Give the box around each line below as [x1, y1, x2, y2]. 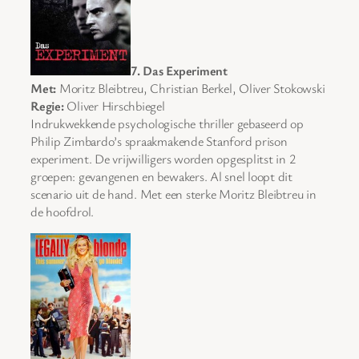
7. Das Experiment [131, 61, 228, 79]
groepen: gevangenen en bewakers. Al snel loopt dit [30, 167, 293, 185]
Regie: [30, 96, 64, 115]
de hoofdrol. [30, 202, 95, 220]
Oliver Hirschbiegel [63, 96, 165, 115]
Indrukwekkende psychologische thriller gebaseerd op [30, 114, 304, 132]
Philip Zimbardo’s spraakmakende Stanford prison [30, 131, 288, 150]
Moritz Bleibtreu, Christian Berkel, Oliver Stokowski [56, 79, 325, 97]
